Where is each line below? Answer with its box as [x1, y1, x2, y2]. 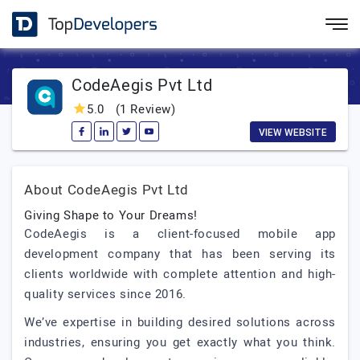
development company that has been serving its [24, 245, 336, 263]
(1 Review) [108, 100, 176, 118]
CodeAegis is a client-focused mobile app [24, 225, 336, 243]
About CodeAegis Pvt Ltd [24, 180, 189, 200]
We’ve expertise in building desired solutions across [24, 313, 336, 331]
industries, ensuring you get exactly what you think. [24, 333, 336, 351]
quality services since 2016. [24, 285, 186, 303]
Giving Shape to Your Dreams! [24, 207, 198, 224]
